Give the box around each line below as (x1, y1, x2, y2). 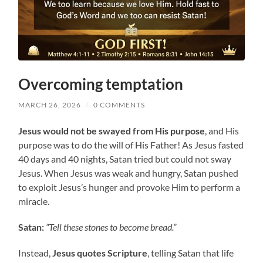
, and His (205, 125, 240, 137)
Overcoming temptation (18, 75, 184, 94)
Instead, (18, 247, 53, 259)
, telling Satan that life (147, 247, 234, 259)
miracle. (18, 195, 50, 207)
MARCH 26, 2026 (18, 100, 82, 110)
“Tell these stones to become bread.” (44, 221, 177, 233)
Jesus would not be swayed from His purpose (18, 125, 205, 137)
